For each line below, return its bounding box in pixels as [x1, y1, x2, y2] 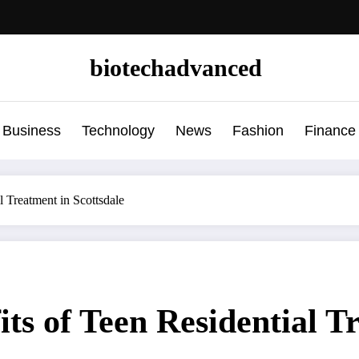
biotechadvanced [89, 54, 262, 81]
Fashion [232, 122, 284, 139]
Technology [81, 122, 155, 139]
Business [2, 122, 61, 139]
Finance [304, 122, 356, 139]
